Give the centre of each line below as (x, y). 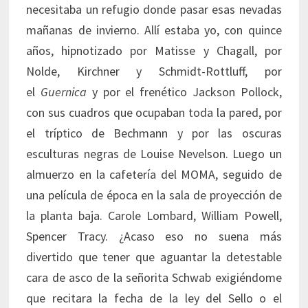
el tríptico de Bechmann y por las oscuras (154, 133)
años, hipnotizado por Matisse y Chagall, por (154, 51)
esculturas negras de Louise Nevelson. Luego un (154, 154)
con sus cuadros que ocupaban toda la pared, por (154, 113)
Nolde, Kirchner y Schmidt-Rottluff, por (154, 71)
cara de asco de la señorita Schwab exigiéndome (154, 278)
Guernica (64, 92)
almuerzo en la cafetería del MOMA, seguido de (154, 175)
